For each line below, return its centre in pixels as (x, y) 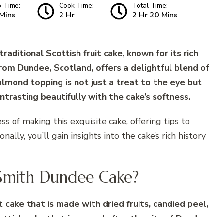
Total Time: (150, 6)
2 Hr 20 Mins (155, 15)
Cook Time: (76, 6)
